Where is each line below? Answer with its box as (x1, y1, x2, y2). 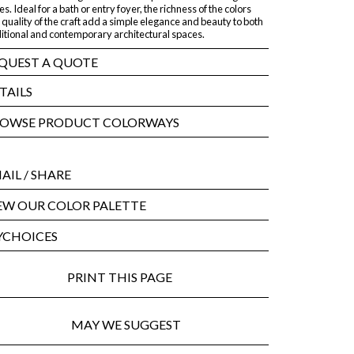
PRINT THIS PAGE (66, 269, 185, 285)
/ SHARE (21, 167, 71, 183)
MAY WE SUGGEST (70, 316, 181, 332)
